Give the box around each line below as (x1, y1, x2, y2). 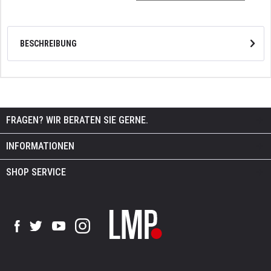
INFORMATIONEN (6, 140, 74, 152)
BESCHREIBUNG (20, 38, 77, 48)
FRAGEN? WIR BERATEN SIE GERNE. (6, 114, 148, 126)
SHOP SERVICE (6, 166, 66, 178)
